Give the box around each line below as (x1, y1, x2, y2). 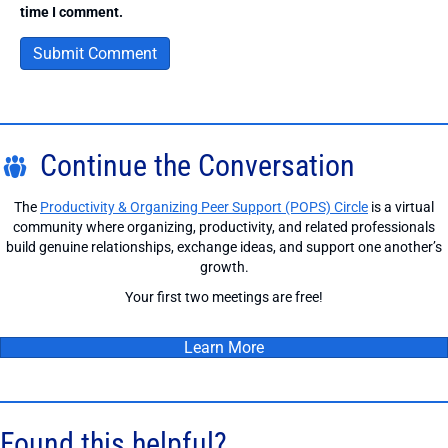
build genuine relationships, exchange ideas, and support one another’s (6, 239, 442, 256)
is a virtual (368, 199, 434, 216)
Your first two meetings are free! (125, 289, 323, 306)
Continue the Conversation (40, 148, 355, 184)
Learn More (184, 338, 264, 358)
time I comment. (20, 4, 123, 21)
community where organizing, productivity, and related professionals (13, 219, 435, 236)
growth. (199, 259, 249, 276)
